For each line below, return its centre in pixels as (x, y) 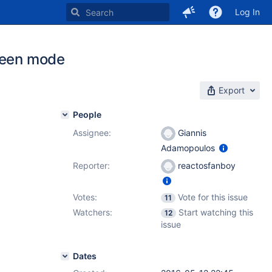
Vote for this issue (213, 197)
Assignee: (92, 133)
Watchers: (93, 212)
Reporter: (91, 165)
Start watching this (216, 212)
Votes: (85, 197)
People (87, 114)
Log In (247, 12)
